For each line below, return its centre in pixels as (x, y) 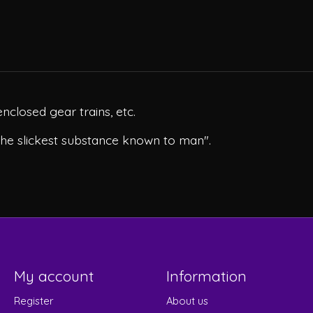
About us (187, 301)
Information (206, 276)
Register (34, 301)
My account (53, 276)
